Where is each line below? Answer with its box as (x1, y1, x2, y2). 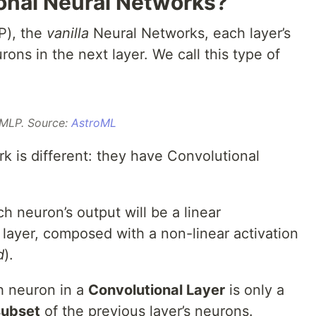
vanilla (47, 25, 89, 42)
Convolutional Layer (88, 281, 225, 299)
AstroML (71, 116, 117, 130)
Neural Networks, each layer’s (89, 25, 291, 42)
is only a (225, 281, 284, 299)
